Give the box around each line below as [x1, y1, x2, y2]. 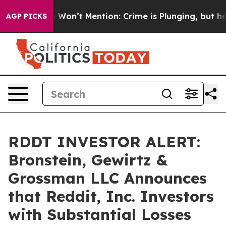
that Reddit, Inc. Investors [8, 187, 214, 206]
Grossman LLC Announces [8, 168, 207, 188]
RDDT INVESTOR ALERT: [8, 132, 200, 151]
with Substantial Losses [8, 205, 191, 224]
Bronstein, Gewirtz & [8, 150, 167, 169]
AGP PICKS [6, 12, 47, 21]
